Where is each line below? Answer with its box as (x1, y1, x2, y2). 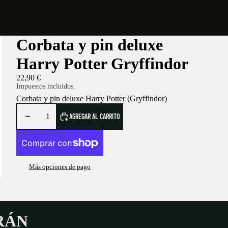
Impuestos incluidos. (16, 82, 75, 90)
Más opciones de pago (28, 163, 91, 171)
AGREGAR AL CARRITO (69, 112, 120, 121)
